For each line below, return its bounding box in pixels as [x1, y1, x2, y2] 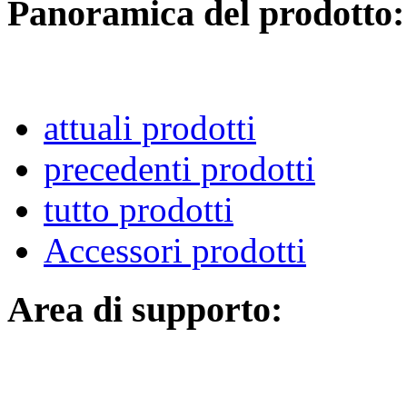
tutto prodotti [44, 189, 233, 229]
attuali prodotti [44, 107, 256, 147]
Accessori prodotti [44, 230, 306, 270]
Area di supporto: [7, 288, 283, 330]
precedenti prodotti [44, 148, 315, 188]
